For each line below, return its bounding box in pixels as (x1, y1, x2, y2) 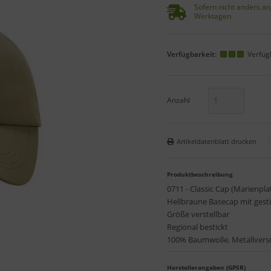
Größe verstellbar (167, 208, 229, 220)
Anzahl (167, 94, 190, 105)
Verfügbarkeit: (167, 48, 218, 59)
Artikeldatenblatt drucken (177, 136, 256, 146)
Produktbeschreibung (167, 169, 233, 178)
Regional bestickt (167, 221, 228, 232)
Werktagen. (194, 10, 233, 21)
